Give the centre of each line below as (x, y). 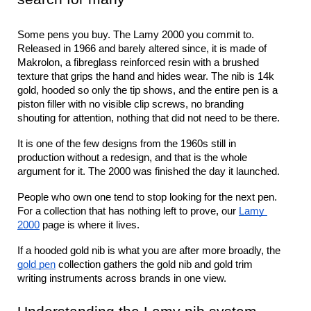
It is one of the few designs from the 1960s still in (127, 144)
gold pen (36, 264)
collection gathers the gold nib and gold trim (154, 264)
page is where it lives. (90, 225)
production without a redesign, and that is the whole (132, 158)
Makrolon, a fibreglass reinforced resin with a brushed (138, 62)
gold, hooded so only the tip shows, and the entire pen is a (148, 90)
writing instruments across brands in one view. (122, 278)
